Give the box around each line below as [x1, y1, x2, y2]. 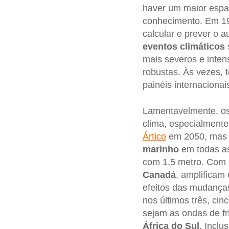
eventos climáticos [142, 41, 225, 52]
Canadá [142, 170, 176, 180]
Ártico [142, 131, 166, 142]
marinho [142, 144, 179, 155]
